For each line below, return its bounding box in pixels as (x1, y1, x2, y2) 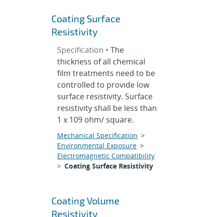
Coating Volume (51, 195, 120, 206)
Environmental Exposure (57, 141, 137, 150)
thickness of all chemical (57, 56, 145, 67)
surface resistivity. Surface (57, 91, 153, 102)
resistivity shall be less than (57, 103, 157, 113)
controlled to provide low (57, 79, 149, 90)
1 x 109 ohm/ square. (57, 114, 134, 125)
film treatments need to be (57, 68, 155, 78)
